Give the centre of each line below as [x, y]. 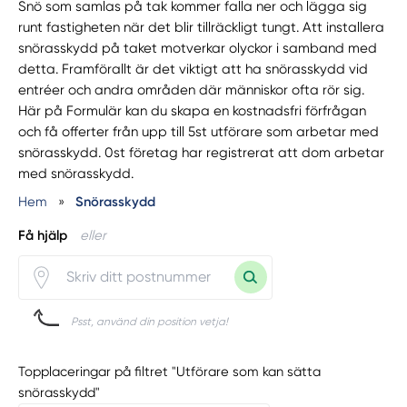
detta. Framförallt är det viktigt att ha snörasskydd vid [194, 69]
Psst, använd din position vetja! [150, 321]
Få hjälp [43, 235]
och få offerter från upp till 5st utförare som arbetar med [199, 132]
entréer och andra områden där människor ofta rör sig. [192, 90]
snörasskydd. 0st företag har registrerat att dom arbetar [202, 153]
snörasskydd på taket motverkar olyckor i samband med [198, 49]
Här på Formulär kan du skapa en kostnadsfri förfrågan [193, 111]
